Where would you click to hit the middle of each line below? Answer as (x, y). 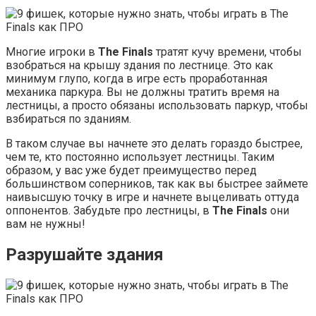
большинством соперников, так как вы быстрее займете (157, 184)
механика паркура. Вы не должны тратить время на (142, 92)
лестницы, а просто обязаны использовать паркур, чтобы (157, 106)
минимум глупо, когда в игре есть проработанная (136, 79)
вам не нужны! (45, 224)
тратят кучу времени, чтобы (227, 52)
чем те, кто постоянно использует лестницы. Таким (140, 157)
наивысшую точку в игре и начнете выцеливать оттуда (152, 197)
